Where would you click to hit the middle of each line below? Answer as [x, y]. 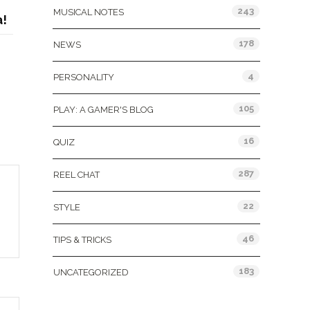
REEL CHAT [76, 175]
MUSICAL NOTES [89, 12]
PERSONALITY [84, 77]
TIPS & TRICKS [82, 240]
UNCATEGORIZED [91, 272]
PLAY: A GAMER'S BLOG [103, 110]
